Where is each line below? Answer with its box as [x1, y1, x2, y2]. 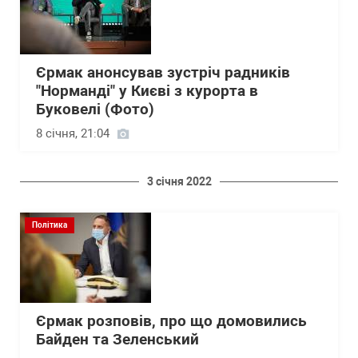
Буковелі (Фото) [36, 101, 154, 119]
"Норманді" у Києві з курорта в [36, 82, 258, 101]
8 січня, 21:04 [36, 126, 109, 141]
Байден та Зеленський [36, 331, 199, 349]
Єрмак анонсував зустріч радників [36, 64, 290, 82]
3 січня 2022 [146, 175, 212, 189]
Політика [32, 221, 67, 230]
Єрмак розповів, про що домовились [36, 312, 307, 331]
